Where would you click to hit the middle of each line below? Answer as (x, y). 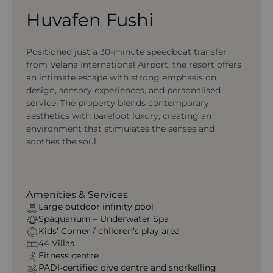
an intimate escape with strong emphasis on (121, 77)
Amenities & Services (77, 194)
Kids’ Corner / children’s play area (109, 231)
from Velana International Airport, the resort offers (133, 65)
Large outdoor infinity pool (96, 207)
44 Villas (56, 243)
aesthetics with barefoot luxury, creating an (119, 116)
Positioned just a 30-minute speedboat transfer (126, 52)
